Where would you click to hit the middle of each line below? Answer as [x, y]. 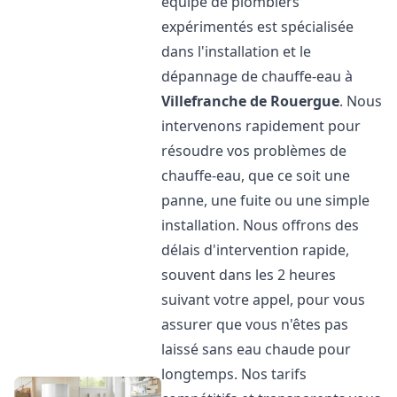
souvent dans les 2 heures [249, 275]
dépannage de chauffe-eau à [257, 76]
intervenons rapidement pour [261, 126]
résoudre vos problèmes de [254, 151]
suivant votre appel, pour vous [264, 300]
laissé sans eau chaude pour [257, 349]
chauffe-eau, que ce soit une [256, 175]
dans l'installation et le [237, 51]
